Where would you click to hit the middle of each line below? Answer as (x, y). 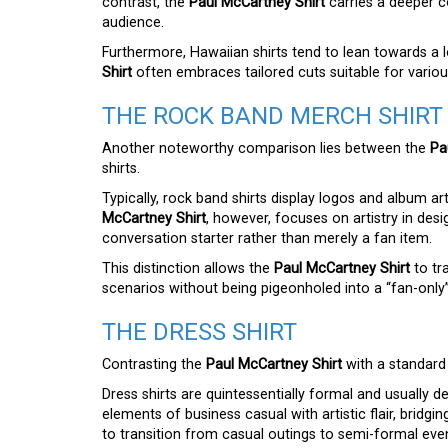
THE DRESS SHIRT (199, 332)
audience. (133, 23)
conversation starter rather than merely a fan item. (267, 239)
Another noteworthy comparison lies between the (266, 149)
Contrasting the (154, 365)
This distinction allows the (188, 269)
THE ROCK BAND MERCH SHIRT (272, 116)
